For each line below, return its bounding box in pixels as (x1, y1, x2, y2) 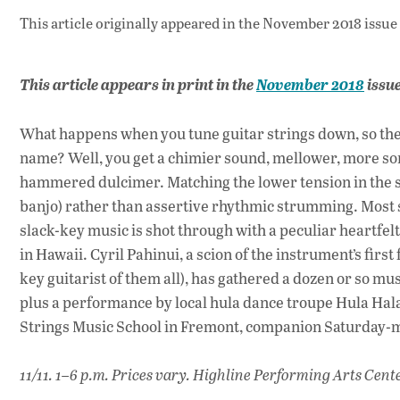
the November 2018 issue (238, 13, 397, 33)
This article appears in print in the (20, 74, 256, 96)
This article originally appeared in (20, 13, 238, 33)
